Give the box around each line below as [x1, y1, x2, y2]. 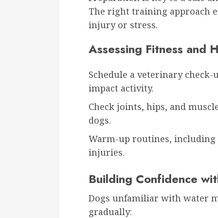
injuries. [89, 146, 125, 158]
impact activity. [89, 82, 153, 94]
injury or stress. [89, 18, 158, 31]
